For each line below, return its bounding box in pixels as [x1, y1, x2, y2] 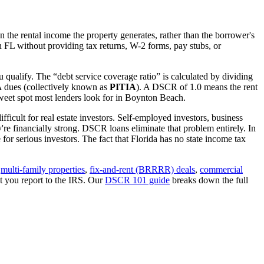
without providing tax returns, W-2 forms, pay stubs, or [15, 40, 221, 51]
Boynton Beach [125, 92, 183, 103]
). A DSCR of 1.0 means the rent [136, 81, 258, 92]
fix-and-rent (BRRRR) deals [90, 164, 195, 174]
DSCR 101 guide [105, 174, 170, 185]
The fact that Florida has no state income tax [80, 133, 246, 144]
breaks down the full [170, 174, 248, 185]
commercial [200, 164, 243, 174]
